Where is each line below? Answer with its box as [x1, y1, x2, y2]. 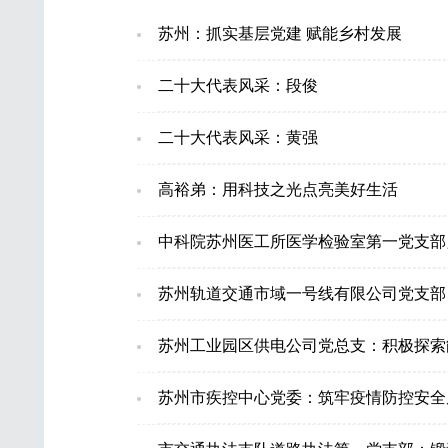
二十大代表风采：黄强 [157, 129, 318, 146]
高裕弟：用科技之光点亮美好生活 [157, 181, 398, 198]
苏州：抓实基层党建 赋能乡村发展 [157, 25, 402, 42]
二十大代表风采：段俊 [157, 77, 318, 94]
